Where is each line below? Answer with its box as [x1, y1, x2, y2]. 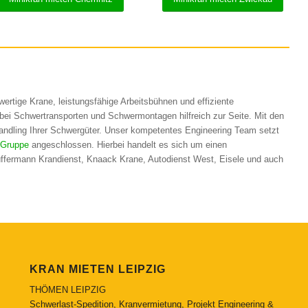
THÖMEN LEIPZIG [29, 284, 106, 295]
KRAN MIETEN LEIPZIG [29, 263, 166, 275]
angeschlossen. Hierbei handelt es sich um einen [29, 140, 227, 151]
